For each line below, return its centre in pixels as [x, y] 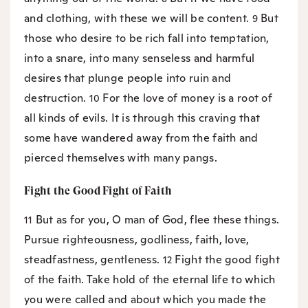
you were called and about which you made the [145, 299]
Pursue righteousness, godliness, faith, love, [137, 239]
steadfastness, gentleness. [93, 259]
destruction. [57, 98]
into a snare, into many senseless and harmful [140, 58]
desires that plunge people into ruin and [128, 78]
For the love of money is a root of [188, 98]
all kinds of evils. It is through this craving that [142, 118]
